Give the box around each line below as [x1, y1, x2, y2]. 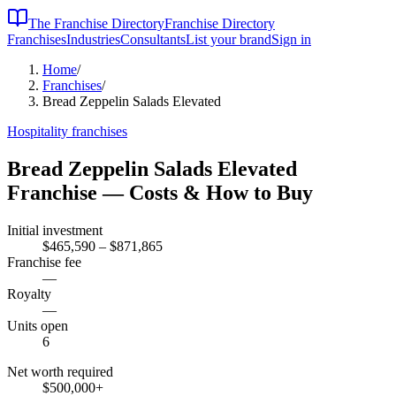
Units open [7, 317, 68, 333]
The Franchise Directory [28, 16, 164, 31]
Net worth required [7, 363, 113, 379]
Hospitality [7, 124, 68, 139]
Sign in [271, 32, 311, 47]
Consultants [120, 32, 186, 47]
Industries [66, 32, 120, 47]
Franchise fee [7, 254, 81, 270]
